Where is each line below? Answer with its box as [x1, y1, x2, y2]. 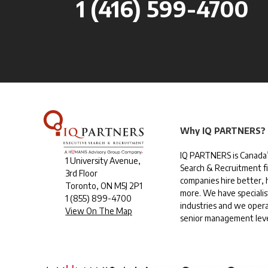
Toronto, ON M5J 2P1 [65, 180, 143, 191]
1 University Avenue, [65, 155, 141, 166]
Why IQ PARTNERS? [180, 126, 266, 136]
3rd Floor [65, 167, 98, 178]
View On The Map [65, 205, 133, 216]
